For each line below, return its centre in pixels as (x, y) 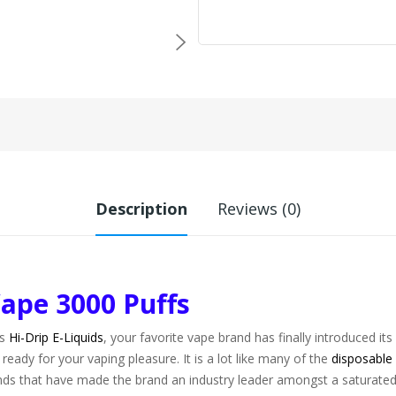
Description (141, 209)
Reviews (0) (259, 209)
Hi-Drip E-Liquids (56, 337)
